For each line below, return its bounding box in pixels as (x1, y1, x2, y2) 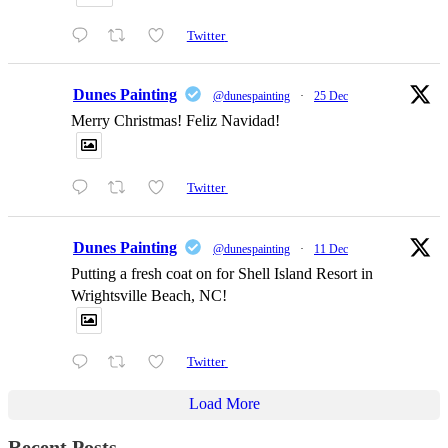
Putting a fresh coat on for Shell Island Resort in (71, 264, 373, 282)
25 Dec (314, 89, 348, 104)
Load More (188, 394, 260, 412)
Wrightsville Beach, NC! (71, 286, 227, 304)
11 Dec (314, 241, 348, 256)
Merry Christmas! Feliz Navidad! (71, 112, 280, 130)
